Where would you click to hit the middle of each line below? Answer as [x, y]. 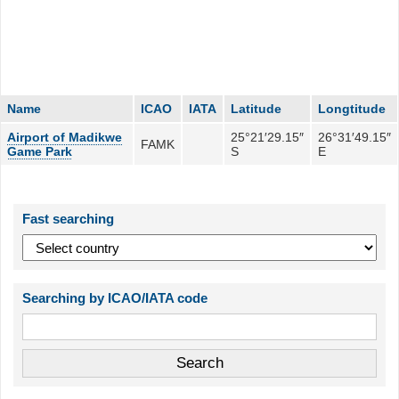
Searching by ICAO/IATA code [115, 298]
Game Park [40, 151]
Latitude [256, 108]
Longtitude [352, 108]
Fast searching [69, 219]
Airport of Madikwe [65, 137]
